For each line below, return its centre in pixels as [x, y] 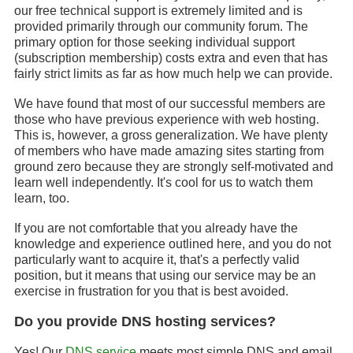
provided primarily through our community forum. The [161, 26]
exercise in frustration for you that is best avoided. [151, 291]
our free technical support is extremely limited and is [158, 11]
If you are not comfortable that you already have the [156, 228]
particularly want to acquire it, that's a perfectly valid [157, 260]
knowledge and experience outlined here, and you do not [173, 244]
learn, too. [42, 198]
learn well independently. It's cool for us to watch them [163, 182]
